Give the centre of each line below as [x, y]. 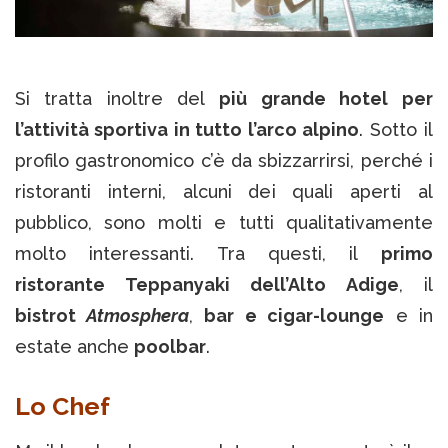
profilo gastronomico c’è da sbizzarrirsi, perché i [224, 161]
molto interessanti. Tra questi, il [198, 254]
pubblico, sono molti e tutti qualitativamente [224, 223]
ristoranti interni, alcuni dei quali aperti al [224, 192]
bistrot [50, 316]
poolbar [170, 347]
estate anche [74, 347]
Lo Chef [65, 406]
